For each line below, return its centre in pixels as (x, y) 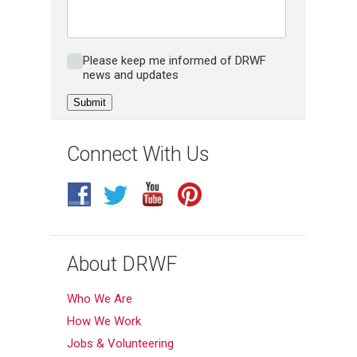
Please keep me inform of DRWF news (168, 61)
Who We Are (100, 299)
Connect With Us (138, 155)
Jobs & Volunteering (120, 344)
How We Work (104, 322)
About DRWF (122, 265)
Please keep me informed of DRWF (175, 61)
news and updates (131, 75)
